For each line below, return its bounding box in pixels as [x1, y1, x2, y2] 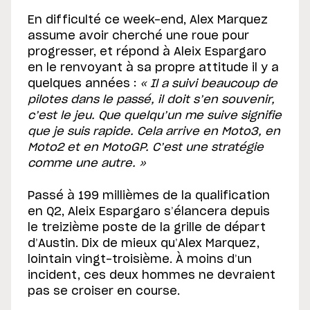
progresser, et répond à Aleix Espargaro [28, 46, 266, 58]
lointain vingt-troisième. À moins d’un [28, 254, 252, 266]
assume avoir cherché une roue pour [28, 30, 249, 42]
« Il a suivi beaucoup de [136, 78, 277, 90]
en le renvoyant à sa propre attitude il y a [28, 62, 279, 74]
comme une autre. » [28, 158, 146, 170]
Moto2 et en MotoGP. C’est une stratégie [28, 142, 264, 154]
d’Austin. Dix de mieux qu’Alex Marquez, [28, 238, 259, 250]
